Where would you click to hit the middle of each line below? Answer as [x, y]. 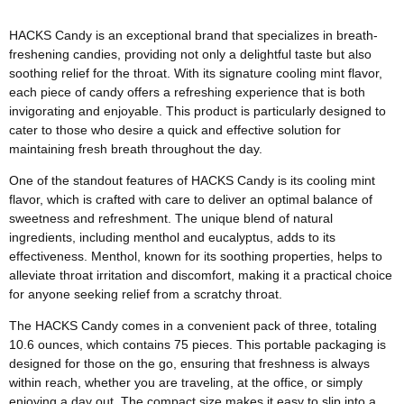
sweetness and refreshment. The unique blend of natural [171, 218]
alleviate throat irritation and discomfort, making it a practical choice [201, 275]
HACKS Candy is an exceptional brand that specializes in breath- [193, 35]
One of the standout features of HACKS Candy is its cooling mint [192, 180]
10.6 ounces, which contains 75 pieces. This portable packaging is [197, 345]
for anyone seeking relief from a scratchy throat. [146, 294]
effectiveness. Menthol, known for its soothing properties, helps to [196, 256]
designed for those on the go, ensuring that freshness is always [189, 364]
